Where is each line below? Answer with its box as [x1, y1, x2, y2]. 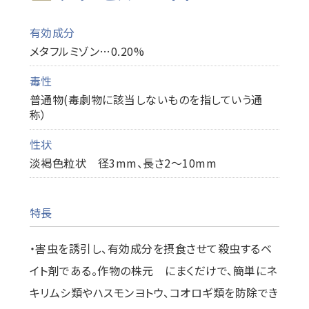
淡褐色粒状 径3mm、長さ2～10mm [29, 154, 217, 171]
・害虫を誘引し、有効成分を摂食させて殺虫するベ [29, 240, 272, 257]
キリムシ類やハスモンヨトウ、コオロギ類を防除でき [29, 284, 279, 301]
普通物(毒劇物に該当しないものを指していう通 [29, 91, 263, 108]
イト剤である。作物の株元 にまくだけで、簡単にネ [29, 262, 277, 279]
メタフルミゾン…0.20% [29, 43, 145, 59]
